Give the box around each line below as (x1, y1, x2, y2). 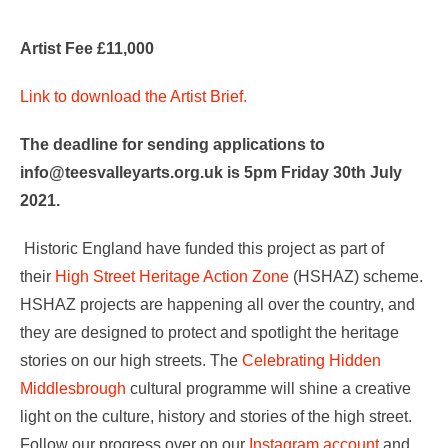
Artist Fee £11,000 (20, 39, 154, 57)
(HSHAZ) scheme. (289, 267, 423, 285)
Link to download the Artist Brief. (20, 87, 247, 105)
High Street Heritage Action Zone (55, 267, 289, 285)
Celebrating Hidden (242, 351, 381, 369)
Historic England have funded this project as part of (20, 239, 384, 257)
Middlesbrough (20, 379, 126, 397)
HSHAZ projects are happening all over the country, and (20, 295, 415, 313)
